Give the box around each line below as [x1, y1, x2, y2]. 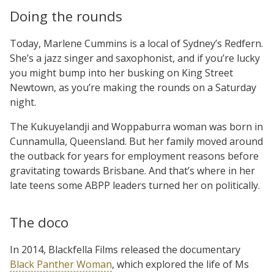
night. [10, 95, 36, 109]
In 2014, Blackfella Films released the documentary [10, 242, 240, 256]
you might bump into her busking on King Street [10, 65, 233, 80]
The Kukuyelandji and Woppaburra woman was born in [10, 119, 263, 133]
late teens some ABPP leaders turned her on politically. [10, 178, 260, 192]
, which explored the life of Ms [112, 257, 249, 271]
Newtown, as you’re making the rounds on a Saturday [10, 80, 256, 94]
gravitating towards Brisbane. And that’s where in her [10, 163, 255, 177]
